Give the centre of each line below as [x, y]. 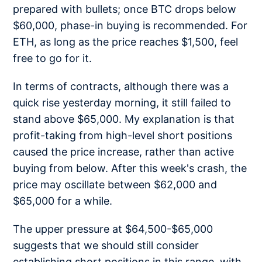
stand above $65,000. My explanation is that [124, 119]
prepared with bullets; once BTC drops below [125, 9]
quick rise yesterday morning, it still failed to [122, 103]
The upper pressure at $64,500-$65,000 [113, 229]
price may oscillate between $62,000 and [115, 185]
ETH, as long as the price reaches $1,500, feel [126, 42]
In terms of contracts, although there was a [121, 87]
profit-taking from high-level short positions [123, 136]
